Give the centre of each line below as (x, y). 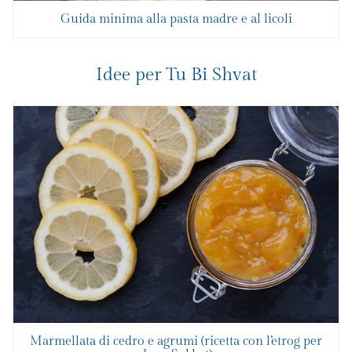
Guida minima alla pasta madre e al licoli (176, 20)
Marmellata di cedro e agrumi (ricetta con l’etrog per (176, 342)
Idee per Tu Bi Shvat (176, 75)
